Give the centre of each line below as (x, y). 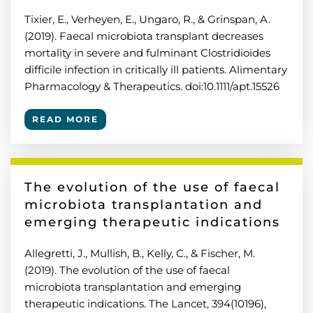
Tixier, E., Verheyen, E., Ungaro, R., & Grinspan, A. (147, 19)
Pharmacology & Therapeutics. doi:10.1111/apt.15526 (152, 86)
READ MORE (65, 119)
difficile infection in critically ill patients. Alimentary (156, 70)
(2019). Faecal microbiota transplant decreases (144, 36)
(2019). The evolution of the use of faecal (127, 270)
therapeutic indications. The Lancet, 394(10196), (145, 304)
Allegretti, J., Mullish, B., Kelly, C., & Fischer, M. (140, 253)
